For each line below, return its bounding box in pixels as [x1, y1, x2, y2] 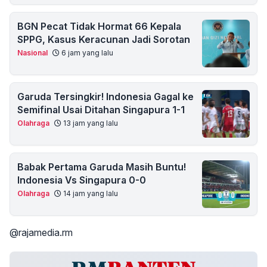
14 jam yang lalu [61, 189, 118, 198]
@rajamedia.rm [10, 226, 73, 239]
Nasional [17, 48, 48, 58]
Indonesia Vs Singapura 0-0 [17, 174, 146, 187]
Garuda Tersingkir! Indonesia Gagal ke [17, 91, 194, 103]
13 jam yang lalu [61, 119, 118, 128]
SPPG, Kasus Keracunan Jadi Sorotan [17, 33, 190, 46]
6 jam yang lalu [60, 48, 113, 58]
